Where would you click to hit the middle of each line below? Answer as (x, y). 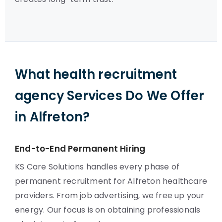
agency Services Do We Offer (110, 96)
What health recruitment (96, 74)
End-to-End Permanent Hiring (80, 149)
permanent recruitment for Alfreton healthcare (111, 181)
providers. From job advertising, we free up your (110, 195)
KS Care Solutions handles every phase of (97, 167)
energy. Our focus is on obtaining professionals (108, 210)
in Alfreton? (53, 117)
